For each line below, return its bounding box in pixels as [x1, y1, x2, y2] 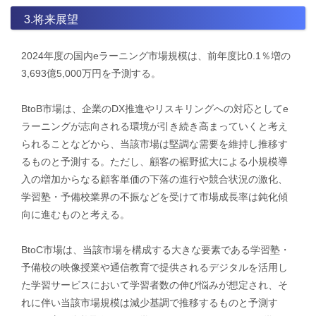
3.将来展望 [23, 13, 78, 25]
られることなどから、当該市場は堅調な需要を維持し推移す [21, 138, 288, 150]
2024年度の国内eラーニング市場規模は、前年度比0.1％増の [21, 50, 291, 62]
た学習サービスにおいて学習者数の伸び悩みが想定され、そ [21, 279, 288, 291]
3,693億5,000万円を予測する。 [21, 68, 161, 80]
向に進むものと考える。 [21, 209, 130, 221]
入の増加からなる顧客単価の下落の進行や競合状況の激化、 [21, 174, 288, 186]
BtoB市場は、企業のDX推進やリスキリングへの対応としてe [21, 103, 288, 115]
